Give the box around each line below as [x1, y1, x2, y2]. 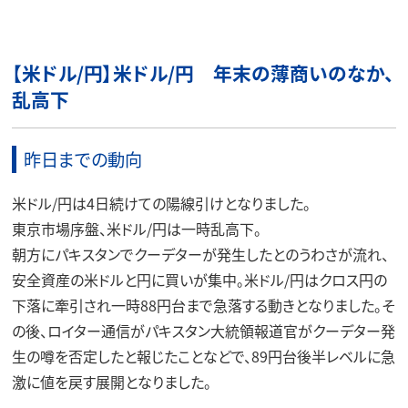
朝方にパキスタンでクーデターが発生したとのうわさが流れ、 [11, 243, 389, 266]
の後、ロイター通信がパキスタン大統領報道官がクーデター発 [11, 320, 395, 342]
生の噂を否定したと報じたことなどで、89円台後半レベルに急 [11, 345, 395, 368]
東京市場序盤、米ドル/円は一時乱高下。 [11, 218, 261, 240]
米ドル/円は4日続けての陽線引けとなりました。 [11, 192, 311, 215]
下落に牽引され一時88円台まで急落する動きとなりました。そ [11, 294, 394, 317]
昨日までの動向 [23, 146, 142, 172]
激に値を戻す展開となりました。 [11, 371, 211, 393]
